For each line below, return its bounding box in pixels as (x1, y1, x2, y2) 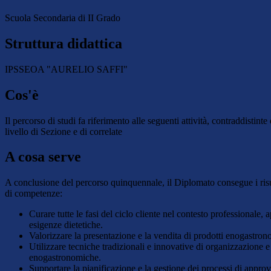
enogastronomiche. (29, 252, 101, 263)
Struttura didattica (5, 35, 122, 51)
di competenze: (5, 188, 62, 199)
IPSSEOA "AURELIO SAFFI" (5, 64, 128, 74)
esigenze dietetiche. (29, 220, 103, 230)
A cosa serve (5, 149, 81, 165)
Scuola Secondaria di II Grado (5, 12, 120, 23)
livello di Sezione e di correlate (5, 126, 122, 137)
